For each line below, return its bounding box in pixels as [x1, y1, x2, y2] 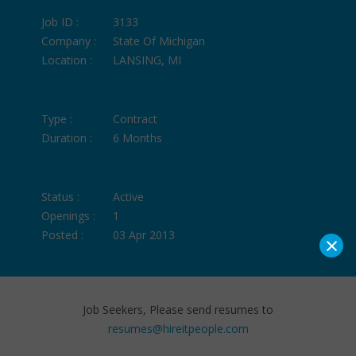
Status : [41, 188, 80, 204]
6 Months [113, 130, 163, 145]
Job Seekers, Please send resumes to [83, 301, 273, 317]
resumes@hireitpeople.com [107, 320, 249, 336]
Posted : [41, 226, 84, 242]
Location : [41, 52, 93, 68]
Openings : [41, 207, 96, 223]
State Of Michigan [113, 33, 206, 48]
